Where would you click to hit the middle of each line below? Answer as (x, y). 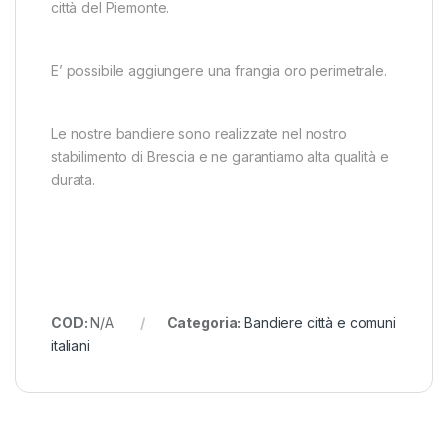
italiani (70, 346)
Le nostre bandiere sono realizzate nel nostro (199, 134)
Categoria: (205, 323)
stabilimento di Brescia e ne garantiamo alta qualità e (220, 157)
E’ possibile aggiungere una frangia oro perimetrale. (219, 71)
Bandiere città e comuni (320, 323)
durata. (73, 180)
